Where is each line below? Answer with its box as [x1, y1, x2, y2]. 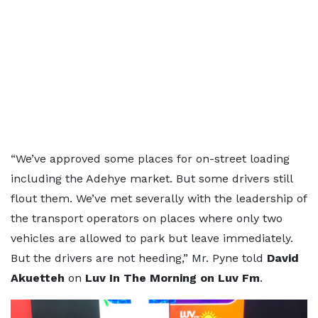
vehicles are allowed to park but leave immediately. [11, 231, 293, 245]
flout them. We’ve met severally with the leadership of [11, 192, 307, 205]
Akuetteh [11, 271, 68, 285]
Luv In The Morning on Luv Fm [85, 271, 260, 285]
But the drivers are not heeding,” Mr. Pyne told [11, 251, 267, 265]
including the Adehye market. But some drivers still [11, 172, 292, 185]
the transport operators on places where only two [11, 212, 283, 225]
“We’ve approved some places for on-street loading [11, 152, 290, 165]
